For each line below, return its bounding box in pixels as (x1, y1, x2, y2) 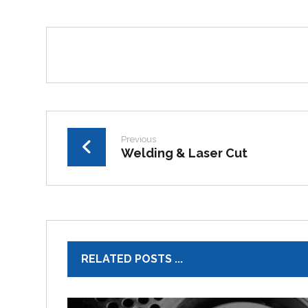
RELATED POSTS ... (81, 252, 184, 266)
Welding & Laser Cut (121, 146, 248, 161)
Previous (121, 134, 157, 145)
